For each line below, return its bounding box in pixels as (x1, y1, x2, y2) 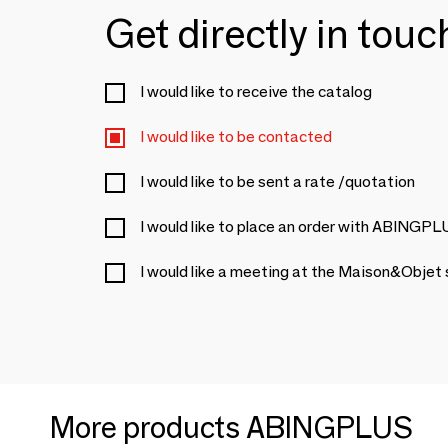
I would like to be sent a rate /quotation (140, 172, 415, 192)
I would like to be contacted (140, 127, 332, 147)
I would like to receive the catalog (140, 82, 372, 102)
